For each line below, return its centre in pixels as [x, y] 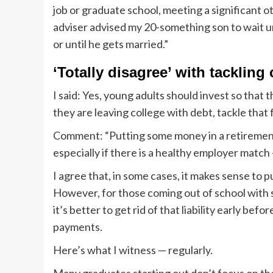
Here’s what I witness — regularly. [133, 250]
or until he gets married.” [111, 44]
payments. [78, 227]
